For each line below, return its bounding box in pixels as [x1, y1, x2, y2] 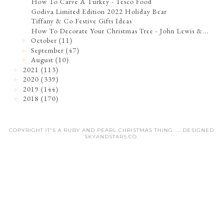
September [31, 45, 64, 55]
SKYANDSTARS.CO [85, 133, 137, 140]
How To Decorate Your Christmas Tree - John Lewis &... [31, 26, 209, 35]
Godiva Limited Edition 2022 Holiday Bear [31, 6, 167, 16]
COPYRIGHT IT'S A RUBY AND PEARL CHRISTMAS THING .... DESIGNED [9, 126, 214, 133]
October [31, 36, 57, 45]
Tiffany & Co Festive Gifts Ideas [31, 16, 132, 26]
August [31, 55, 54, 65]
